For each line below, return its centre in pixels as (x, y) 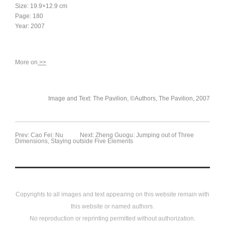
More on (26, 62)
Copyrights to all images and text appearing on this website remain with (113, 194)
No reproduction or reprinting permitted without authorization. (113, 218)
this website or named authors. (113, 206)
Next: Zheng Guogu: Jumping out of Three (137, 135)
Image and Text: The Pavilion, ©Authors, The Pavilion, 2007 (129, 98)
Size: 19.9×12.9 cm (41, 6)
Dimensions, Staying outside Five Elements (74, 141)
